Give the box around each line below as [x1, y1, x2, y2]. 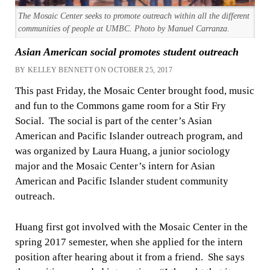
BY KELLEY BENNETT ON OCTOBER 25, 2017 [14, 66, 173, 75]
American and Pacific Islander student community [14, 175, 228, 187]
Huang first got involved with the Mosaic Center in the [14, 221, 248, 233]
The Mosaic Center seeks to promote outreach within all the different [18, 11, 250, 20]
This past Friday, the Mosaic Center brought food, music [14, 85, 254, 97]
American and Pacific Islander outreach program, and [14, 130, 243, 142]
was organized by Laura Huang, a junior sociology [14, 145, 230, 157]
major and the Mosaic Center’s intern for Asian [14, 160, 215, 172]
